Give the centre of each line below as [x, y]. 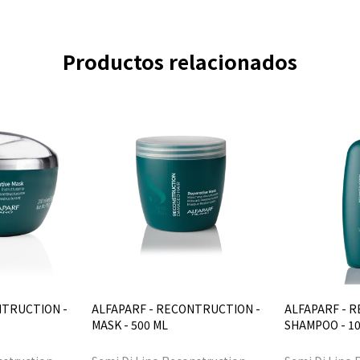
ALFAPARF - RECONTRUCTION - [176, 309]
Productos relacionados [180, 61]
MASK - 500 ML [130, 325]
